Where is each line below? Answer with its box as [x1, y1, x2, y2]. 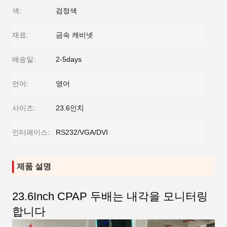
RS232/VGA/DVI [56, 128, 108, 136]
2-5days [56, 55, 82, 63]
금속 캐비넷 [56, 31, 93, 39]
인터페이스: [12, 128, 50, 136]
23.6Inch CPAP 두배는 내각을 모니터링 [12, 190, 208, 203]
